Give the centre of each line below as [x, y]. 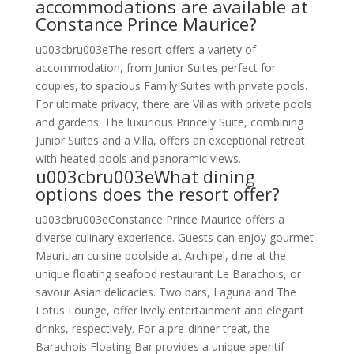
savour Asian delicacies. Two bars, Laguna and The [166, 292]
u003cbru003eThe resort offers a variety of [145, 49]
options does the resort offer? [157, 193]
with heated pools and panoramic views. [138, 158]
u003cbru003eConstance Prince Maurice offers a [160, 219]
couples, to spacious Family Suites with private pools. [171, 85]
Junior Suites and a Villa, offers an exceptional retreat [170, 140]
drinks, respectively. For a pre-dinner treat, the [153, 328]
